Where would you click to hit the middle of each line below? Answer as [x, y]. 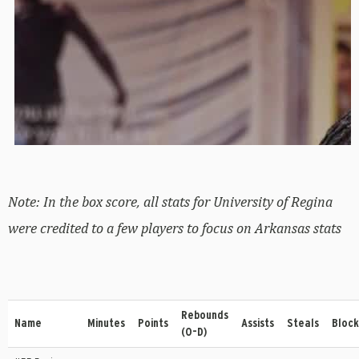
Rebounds [205, 316]
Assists [258, 324]
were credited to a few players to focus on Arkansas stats [175, 228]
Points [153, 324]
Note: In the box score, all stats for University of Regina [170, 202]
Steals [303, 324]
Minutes [106, 324]
